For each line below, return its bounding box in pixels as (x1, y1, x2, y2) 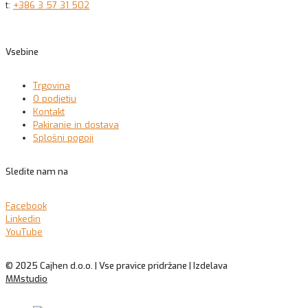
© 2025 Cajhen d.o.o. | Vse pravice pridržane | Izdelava (5, 260, 228, 272)
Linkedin (5, 212, 41, 225)
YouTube (5, 225, 43, 238)
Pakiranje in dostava (33, 119, 119, 131)
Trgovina (33, 80, 70, 92)
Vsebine (5, 45, 38, 58)
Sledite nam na (5, 166, 68, 178)
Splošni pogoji (33, 132, 93, 144)
